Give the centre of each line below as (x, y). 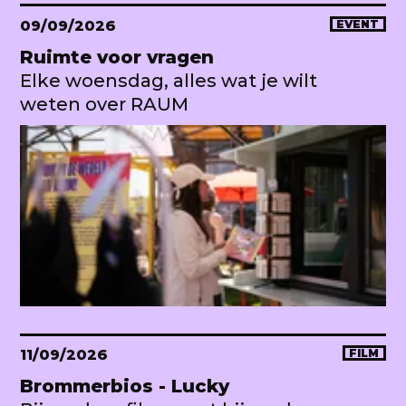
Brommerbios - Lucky (125, 386)
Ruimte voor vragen (117, 57)
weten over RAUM (104, 104)
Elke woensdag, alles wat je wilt (169, 80)
